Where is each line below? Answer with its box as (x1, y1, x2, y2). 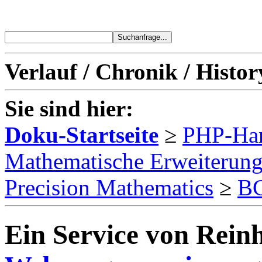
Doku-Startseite (5, 122, 158, 147)
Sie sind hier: (5, 96, 133, 121)
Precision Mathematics (5, 175, 213, 200)
